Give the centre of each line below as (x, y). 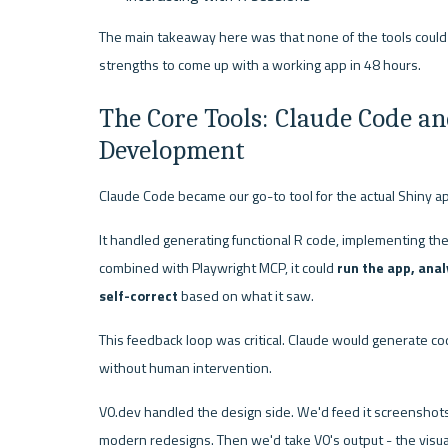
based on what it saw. (245, 296)
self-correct (138, 296)
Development (171, 150)
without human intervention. (185, 367)
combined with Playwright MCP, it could (217, 268)
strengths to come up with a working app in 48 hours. (259, 64)
